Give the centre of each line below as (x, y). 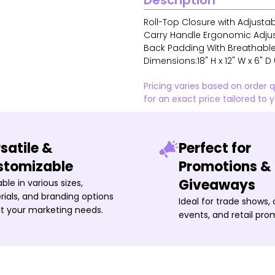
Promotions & (225, 167)
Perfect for (215, 148)
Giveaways (217, 185)
